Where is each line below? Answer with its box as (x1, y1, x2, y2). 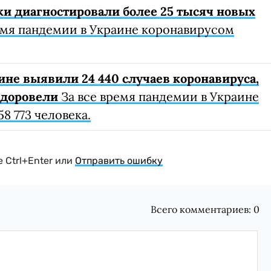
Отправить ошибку (75, 155, 163, 167)
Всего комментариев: (151, 203, 254, 216)
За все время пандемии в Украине (58, 89, 259, 105)
